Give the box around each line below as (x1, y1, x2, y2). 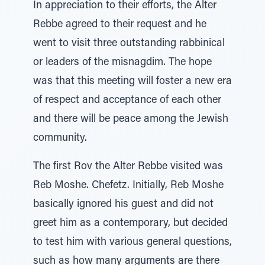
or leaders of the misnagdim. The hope (33, 57, 212, 68)
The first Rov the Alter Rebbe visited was (33, 161, 223, 172)
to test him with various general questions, (33, 237, 232, 248)
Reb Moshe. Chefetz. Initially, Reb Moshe (33, 180, 224, 191)
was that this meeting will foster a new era (33, 76, 232, 87)
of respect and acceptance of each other (33, 95, 221, 106)
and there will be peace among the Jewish (33, 114, 228, 125)
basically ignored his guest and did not (33, 199, 214, 210)
